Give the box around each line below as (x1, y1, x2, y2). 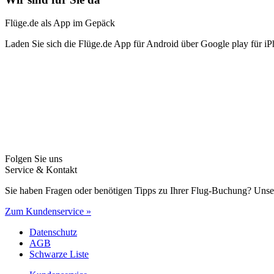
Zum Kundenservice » (5, 206, 91, 217)
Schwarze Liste (29, 249, 89, 260)
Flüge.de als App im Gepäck (5, 18, 115, 29)
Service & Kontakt (5, 165, 77, 176)
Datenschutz (29, 227, 77, 238)
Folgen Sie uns (5, 154, 62, 165)
